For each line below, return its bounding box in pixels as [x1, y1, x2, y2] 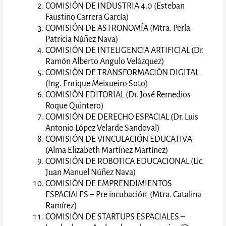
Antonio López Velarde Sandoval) [45, 123, 160, 133]
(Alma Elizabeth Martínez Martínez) [45, 145, 169, 155]
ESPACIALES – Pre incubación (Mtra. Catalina [45, 190, 202, 199]
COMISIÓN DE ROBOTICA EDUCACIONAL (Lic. [45, 156, 204, 166]
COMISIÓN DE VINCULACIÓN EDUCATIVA [45, 134, 193, 144]
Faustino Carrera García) [45, 12, 130, 22]
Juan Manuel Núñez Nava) [45, 167, 137, 177]
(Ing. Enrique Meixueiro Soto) [45, 79, 149, 88]
